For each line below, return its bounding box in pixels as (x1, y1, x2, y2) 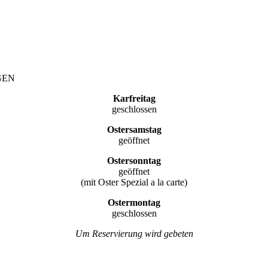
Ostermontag (108, 197, 160, 208)
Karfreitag (112, 93, 156, 103)
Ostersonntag (107, 155, 161, 166)
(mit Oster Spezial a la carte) (81, 176, 187, 187)
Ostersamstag (106, 124, 162, 135)
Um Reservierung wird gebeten (75, 228, 193, 239)
